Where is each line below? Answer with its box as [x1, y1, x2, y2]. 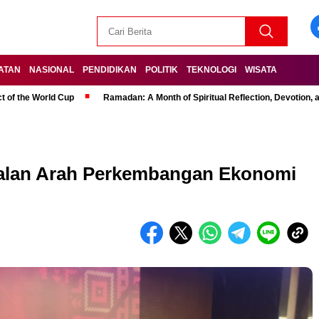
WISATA [245, 65, 277, 75]
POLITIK [145, 65, 178, 75]
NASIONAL [29, 65, 74, 75]
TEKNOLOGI [187, 65, 236, 75]
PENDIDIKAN [83, 65, 137, 75]
